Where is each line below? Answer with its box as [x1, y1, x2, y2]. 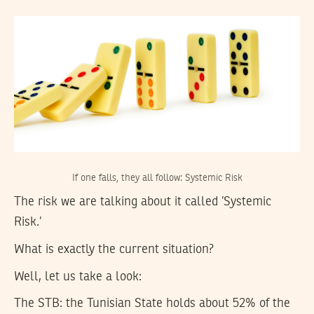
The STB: [14, 297, 62, 310]
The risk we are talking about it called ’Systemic [14, 196, 271, 209]
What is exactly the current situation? [14, 243, 214, 256]
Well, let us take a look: [14, 270, 142, 283]
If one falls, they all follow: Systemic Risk [71, 172, 243, 183]
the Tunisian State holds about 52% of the [62, 297, 290, 310]
